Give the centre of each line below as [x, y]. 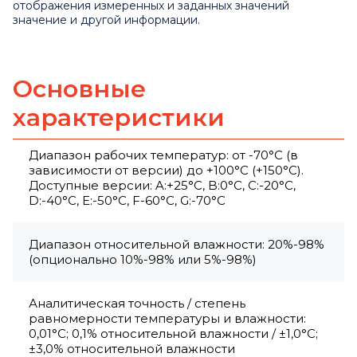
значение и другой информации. [106, 20]
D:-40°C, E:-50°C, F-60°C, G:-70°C [127, 201]
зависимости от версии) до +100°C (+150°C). [166, 171]
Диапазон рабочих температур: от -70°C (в [163, 155]
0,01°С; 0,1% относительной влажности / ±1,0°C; [173, 334]
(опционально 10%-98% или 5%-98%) [143, 260]
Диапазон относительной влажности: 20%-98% [177, 245]
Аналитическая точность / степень [137, 304]
